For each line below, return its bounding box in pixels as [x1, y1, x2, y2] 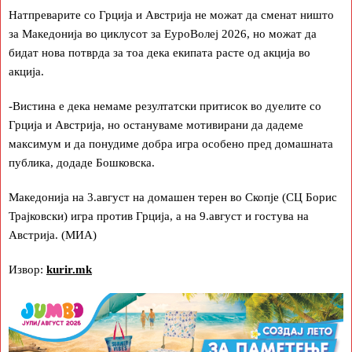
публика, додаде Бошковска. [9, 156, 155, 169]
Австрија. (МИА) [9, 228, 97, 241]
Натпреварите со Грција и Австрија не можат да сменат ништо [9, 8, 334, 21]
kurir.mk [46, 262, 92, 276]
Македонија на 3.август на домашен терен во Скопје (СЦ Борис [9, 190, 337, 203]
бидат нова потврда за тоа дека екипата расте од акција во [9, 46, 310, 59]
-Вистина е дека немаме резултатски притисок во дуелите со [9, 99, 321, 112]
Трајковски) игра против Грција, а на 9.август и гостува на [9, 209, 309, 222]
